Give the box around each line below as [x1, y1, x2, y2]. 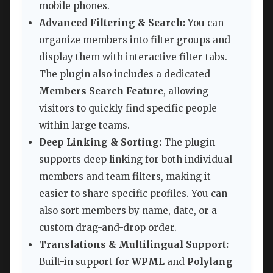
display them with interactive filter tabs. [39, 51, 227, 63]
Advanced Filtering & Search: [39, 17, 185, 29]
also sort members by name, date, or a [39, 205, 217, 217]
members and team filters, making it [39, 171, 211, 183]
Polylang [187, 256, 233, 268]
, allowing [163, 85, 208, 97]
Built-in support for [39, 256, 132, 268]
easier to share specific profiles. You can [39, 188, 227, 200]
